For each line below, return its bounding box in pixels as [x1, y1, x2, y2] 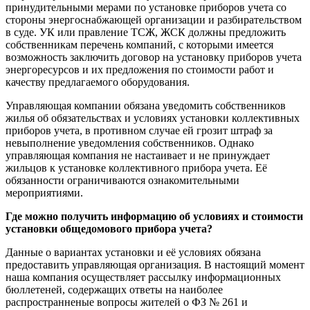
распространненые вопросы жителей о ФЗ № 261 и [6, 296, 248, 309]
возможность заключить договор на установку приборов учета [6, 51, 302, 64]
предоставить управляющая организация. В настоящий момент [6, 259, 304, 271]
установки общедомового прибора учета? [6, 223, 212, 235]
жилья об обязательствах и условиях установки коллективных [6, 112, 300, 125]
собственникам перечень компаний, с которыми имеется [6, 39, 273, 51]
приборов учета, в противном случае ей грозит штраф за [6, 125, 273, 137]
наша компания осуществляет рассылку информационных [6, 271, 281, 284]
